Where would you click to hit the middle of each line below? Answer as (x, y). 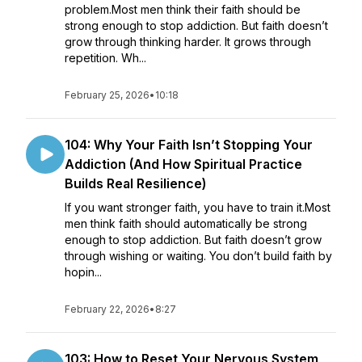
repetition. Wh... (105, 58)
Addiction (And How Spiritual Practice (183, 164)
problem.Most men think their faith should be (183, 9)
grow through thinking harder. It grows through (188, 42)
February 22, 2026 (107, 309)
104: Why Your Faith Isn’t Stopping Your (189, 145)
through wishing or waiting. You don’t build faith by (198, 256)
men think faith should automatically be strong (186, 223)
